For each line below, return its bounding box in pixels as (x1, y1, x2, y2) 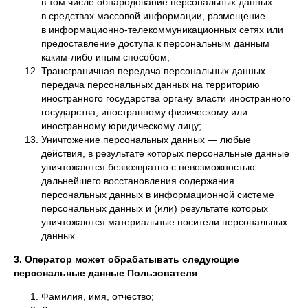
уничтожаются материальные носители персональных (41, 217, 287, 228)
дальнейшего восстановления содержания (41, 175, 234, 186)
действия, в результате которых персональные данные (41, 148, 289, 159)
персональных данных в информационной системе (41, 189, 274, 200)
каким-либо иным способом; (41, 52, 170, 63)
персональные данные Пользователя (14, 267, 197, 278)
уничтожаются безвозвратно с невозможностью (41, 162, 255, 173)
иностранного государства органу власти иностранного (41, 93, 291, 104)
